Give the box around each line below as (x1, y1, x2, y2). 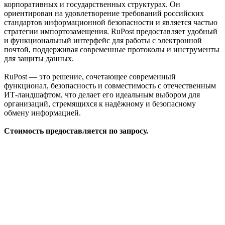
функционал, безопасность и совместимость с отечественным (4, 81, 216, 90)
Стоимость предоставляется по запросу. (4, 126, 148, 135)
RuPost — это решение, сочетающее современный (4, 72, 176, 81)
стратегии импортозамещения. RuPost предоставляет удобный (4, 27, 217, 36)
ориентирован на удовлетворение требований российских (4, 9, 204, 18)
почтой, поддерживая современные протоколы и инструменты (4, 45, 219, 54)
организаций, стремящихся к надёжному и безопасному (4, 99, 196, 108)
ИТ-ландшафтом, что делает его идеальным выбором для (4, 90, 200, 99)
